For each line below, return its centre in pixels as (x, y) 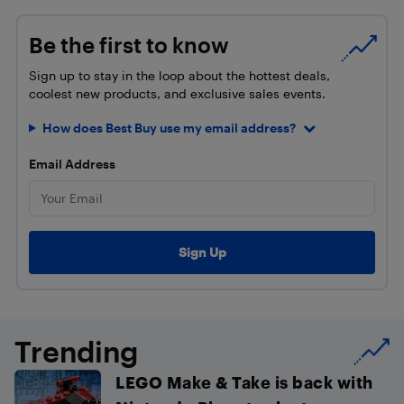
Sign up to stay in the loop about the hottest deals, (179, 75)
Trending (76, 351)
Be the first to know (129, 45)
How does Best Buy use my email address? (169, 128)
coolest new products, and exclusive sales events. (177, 93)
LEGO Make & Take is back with (244, 381)
